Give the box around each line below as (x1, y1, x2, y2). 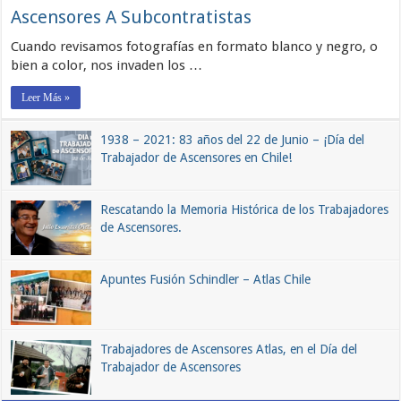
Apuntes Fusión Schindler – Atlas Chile (100, 271, 311, 286)
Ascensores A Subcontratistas (11, 5, 252, 28)
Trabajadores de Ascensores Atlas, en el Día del (100, 341, 358, 356)
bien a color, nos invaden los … (11, 56, 203, 73)
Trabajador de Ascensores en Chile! (100, 149, 293, 165)
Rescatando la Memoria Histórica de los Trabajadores (100, 201, 389, 217)
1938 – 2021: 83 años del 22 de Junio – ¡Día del (100, 132, 365, 147)
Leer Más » (21, 90, 71, 104)
